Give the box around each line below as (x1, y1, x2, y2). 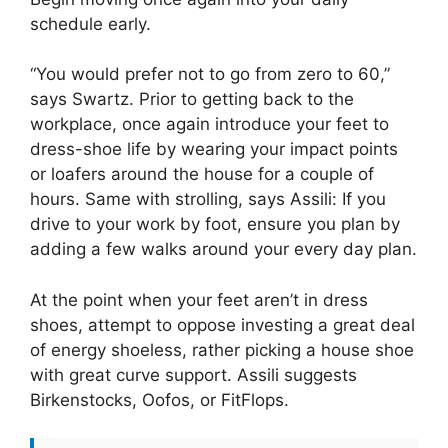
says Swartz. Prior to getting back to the (30, 89, 354, 109)
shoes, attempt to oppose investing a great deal (30, 314, 415, 335)
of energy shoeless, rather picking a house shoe (30, 339, 414, 360)
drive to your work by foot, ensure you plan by (30, 214, 400, 234)
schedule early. (30, 13, 151, 34)
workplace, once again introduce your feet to (30, 114, 389, 134)
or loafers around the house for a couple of (30, 164, 374, 184)
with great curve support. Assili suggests (30, 364, 357, 385)
